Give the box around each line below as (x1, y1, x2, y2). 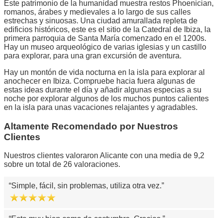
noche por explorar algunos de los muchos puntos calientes (4, 94, 209, 103)
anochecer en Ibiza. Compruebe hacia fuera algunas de (4, 76, 195, 85)
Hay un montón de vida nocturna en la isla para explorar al (4, 68, 205, 76)
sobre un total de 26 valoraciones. (4, 160, 120, 169)
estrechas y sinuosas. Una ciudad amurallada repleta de (4, 16, 198, 25)
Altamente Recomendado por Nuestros (4, 121, 178, 131)
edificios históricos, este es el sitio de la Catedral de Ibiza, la (4, 25, 211, 34)
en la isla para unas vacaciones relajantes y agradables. (4, 103, 198, 111)
